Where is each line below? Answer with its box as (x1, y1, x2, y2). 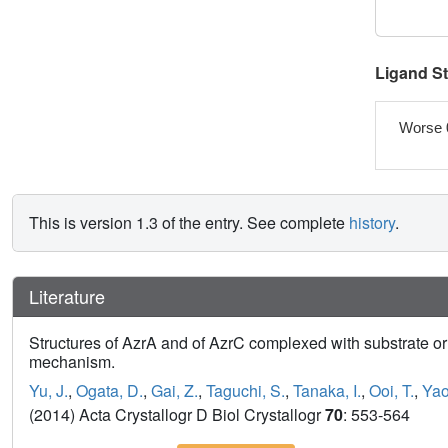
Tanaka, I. (293, 379, 361, 403)
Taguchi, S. (206, 379, 285, 403)
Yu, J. (29, 379, 68, 403)
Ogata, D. (76, 379, 143, 403)
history (349, 211, 395, 235)
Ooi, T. (369, 379, 414, 403)
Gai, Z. (151, 379, 198, 403)
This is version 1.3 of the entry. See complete (29, 211, 349, 235)
